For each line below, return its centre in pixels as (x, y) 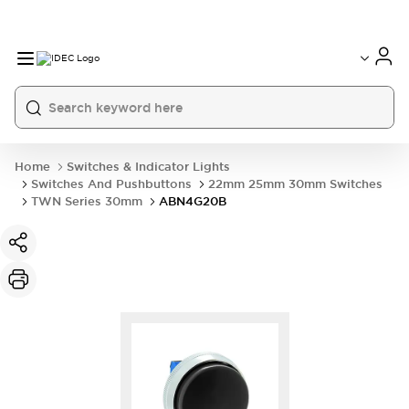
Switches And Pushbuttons (111, 184)
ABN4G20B (193, 201)
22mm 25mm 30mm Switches (295, 184)
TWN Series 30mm (87, 201)
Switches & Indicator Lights (148, 167)
